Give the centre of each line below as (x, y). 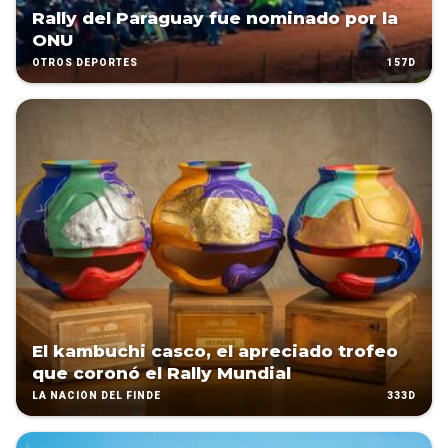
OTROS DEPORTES (85, 63)
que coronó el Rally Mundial (161, 373)
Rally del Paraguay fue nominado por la (215, 18)
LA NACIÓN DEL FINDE (96, 396)
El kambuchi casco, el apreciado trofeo (215, 351)
